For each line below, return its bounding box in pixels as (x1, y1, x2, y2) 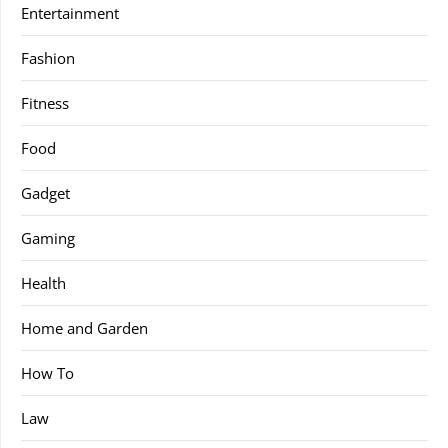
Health (21, 273, 66, 294)
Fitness (21, 93, 69, 114)
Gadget (21, 183, 70, 204)
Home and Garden (21, 318, 148, 339)
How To (21, 363, 74, 384)
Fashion (21, 48, 75, 69)
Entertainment (21, 3, 119, 24)
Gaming (21, 228, 75, 249)
